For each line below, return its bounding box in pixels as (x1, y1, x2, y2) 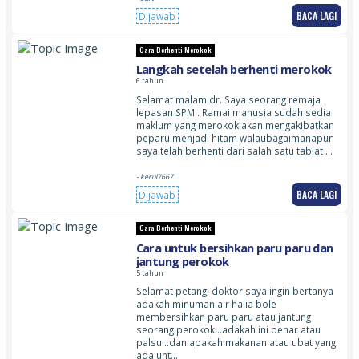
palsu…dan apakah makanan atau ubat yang (135, 336, 336, 349)
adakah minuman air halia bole (135, 297, 276, 311)
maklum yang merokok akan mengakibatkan (135, 118, 334, 131)
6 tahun (135, 76, 163, 87)
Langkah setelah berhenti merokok (135, 61, 332, 78)
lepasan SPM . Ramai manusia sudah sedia (135, 105, 331, 119)
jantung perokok (135, 252, 229, 269)
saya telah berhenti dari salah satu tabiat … (135, 143, 333, 157)
